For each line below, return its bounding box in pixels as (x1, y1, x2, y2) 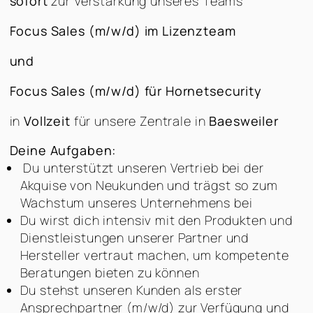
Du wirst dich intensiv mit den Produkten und (20, 211, 293, 228)
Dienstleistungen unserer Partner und (20, 228, 249, 246)
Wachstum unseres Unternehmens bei (20, 194, 253, 211)
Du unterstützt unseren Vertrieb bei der (20, 159, 264, 176)
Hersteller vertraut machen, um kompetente (20, 246, 289, 263)
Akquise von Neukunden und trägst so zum (20, 176, 278, 194)
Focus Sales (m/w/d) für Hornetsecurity (9, 82, 262, 99)
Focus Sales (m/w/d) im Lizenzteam (9, 22, 236, 39)
